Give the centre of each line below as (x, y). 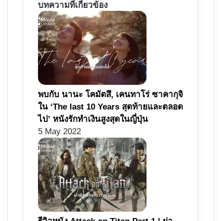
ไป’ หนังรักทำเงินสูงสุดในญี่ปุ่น (93, 119)
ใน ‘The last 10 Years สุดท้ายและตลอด (110, 107)
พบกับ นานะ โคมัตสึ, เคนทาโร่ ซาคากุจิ (110, 95)
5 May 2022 (59, 132)
